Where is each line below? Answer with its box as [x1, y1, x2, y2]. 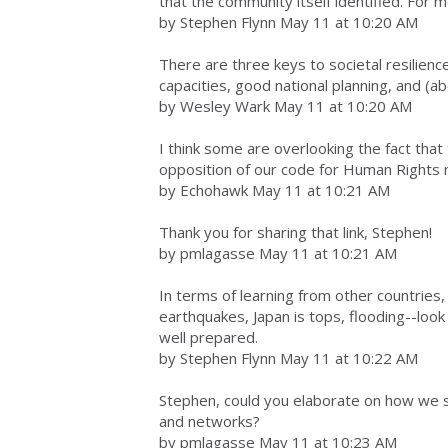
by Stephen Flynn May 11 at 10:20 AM [159, 12, 418, 32]
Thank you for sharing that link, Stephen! [159, 222, 432, 242]
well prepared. [159, 327, 258, 347]
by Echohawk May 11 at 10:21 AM [159, 180, 390, 200]
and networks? [159, 411, 260, 431]
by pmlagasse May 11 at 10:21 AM [159, 243, 397, 263]
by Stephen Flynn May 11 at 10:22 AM [159, 348, 418, 368]
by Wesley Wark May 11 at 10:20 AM [159, 96, 412, 116]
